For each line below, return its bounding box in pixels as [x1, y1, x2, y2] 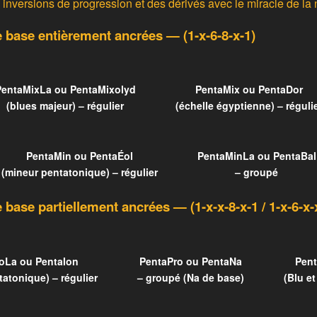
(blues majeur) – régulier [6, 98, 124, 113]
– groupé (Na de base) [137, 270, 244, 284]
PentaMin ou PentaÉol [25, 148, 133, 163]
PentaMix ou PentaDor [195, 82, 303, 97]
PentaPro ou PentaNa [139, 253, 242, 268]
